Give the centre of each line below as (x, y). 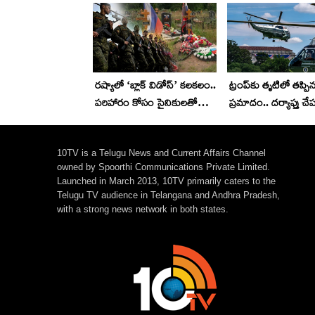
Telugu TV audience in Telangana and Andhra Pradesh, (169, 195)
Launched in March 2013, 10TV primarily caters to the (167, 181)
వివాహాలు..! (118, 120)
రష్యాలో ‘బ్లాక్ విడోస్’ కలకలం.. (155, 84)
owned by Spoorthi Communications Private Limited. (164, 167)
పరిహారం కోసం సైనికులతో (146, 102)
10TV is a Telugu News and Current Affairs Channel (162, 153)
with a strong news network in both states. (143, 209)
